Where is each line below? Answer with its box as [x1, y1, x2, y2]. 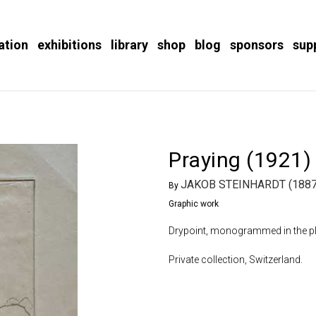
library [111, 37, 148, 52]
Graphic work [169, 199, 219, 209]
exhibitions [37, 37, 102, 52]
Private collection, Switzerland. [169, 254, 303, 266]
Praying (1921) [169, 147, 311, 173]
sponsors [230, 37, 284, 52]
